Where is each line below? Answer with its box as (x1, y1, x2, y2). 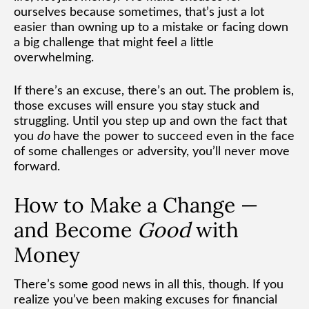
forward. (14, 160, 60, 173)
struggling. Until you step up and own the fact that (14, 114, 287, 128)
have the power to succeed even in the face (53, 130, 295, 143)
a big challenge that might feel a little (14, 36, 214, 49)
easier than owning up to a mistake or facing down (14, 21, 288, 34)
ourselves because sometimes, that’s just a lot (14, 6, 264, 19)
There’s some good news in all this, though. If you (14, 278, 283, 291)
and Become (14, 216, 137, 243)
